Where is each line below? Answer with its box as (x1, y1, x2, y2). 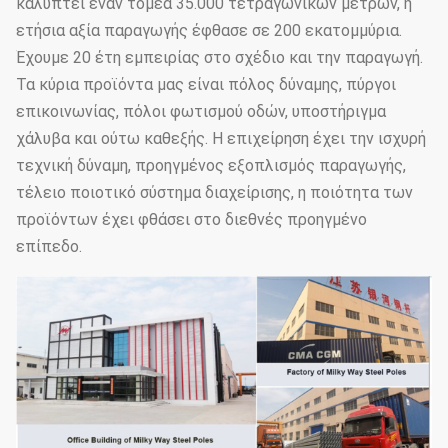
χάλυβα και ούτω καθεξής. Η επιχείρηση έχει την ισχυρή (16, 129, 426, 149)
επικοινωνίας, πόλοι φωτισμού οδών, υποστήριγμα (16, 102, 386, 122)
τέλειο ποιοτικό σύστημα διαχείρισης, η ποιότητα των (16, 183, 413, 203)
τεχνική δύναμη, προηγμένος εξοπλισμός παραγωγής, (16, 156, 406, 176)
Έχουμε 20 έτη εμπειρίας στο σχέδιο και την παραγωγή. (16, 48, 423, 68)
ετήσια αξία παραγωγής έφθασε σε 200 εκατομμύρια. (16, 21, 402, 41)
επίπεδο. (16, 237, 82, 257)
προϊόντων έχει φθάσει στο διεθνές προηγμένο (16, 210, 367, 230)
